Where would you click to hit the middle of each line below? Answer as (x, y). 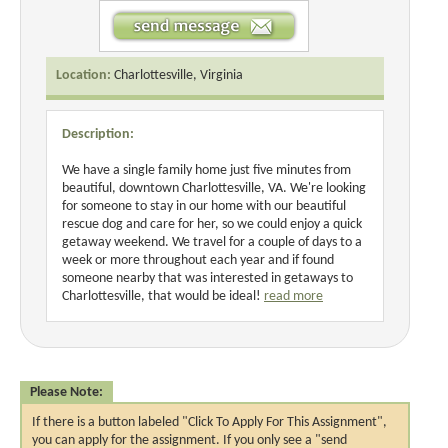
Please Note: (66, 392)
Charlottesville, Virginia (178, 75)
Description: (98, 134)
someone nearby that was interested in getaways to (207, 278)
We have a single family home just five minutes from (206, 170)
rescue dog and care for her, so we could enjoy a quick (212, 224)
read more (293, 296)
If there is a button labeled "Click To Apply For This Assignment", (209, 422)
